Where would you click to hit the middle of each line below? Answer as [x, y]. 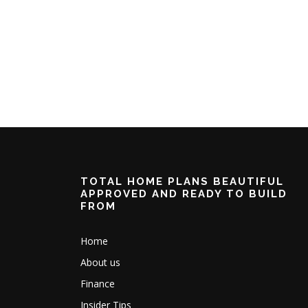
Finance [98, 283]
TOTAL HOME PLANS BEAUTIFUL [182, 181]
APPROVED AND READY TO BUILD [184, 194]
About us [100, 262]
